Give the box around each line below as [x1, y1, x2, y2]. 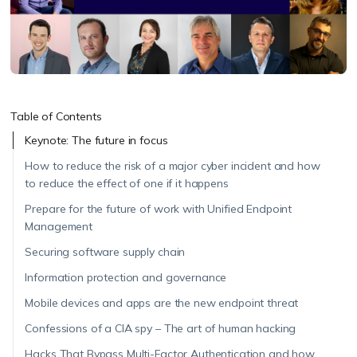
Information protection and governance [25, 270, 227, 285]
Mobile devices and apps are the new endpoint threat [25, 296, 299, 311]
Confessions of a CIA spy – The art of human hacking [25, 321, 296, 336]
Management [25, 219, 93, 234]
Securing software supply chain [25, 245, 186, 260]
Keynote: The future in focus [25, 133, 168, 148]
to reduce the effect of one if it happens [25, 176, 229, 191]
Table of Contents [10, 109, 102, 124]
